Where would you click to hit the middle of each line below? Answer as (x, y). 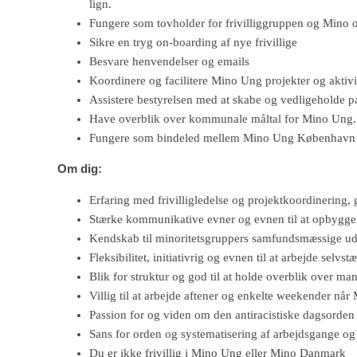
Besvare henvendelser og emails (169, 61)
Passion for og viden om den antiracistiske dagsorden (222, 314)
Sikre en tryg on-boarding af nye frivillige (193, 42)
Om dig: (80, 168)
